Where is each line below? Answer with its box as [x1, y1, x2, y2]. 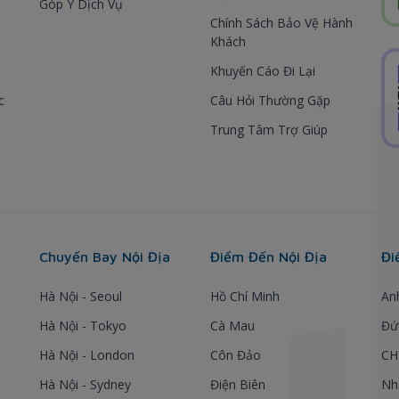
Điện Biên [210, 375, 265, 393]
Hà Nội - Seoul [39, 287, 122, 305]
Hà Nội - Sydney [39, 375, 131, 393]
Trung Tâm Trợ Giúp [210, 120, 328, 138]
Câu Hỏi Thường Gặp [210, 91, 330, 109]
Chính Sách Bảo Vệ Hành [210, 13, 353, 31]
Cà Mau [210, 316, 255, 334]
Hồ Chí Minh [210, 287, 280, 305]
